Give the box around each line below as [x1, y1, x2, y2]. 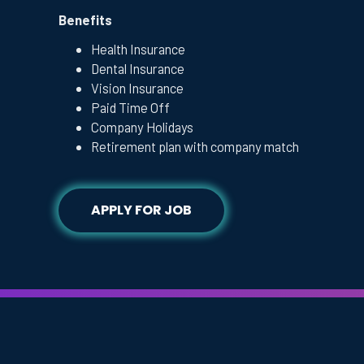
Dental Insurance [91, 59, 184, 76]
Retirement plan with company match [91, 137, 299, 154]
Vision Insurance [91, 79, 184, 96]
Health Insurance [91, 40, 185, 57]
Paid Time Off [91, 98, 170, 115]
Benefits [58, 11, 112, 28]
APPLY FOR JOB [91, 200, 192, 219]
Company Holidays [91, 118, 193, 135]
